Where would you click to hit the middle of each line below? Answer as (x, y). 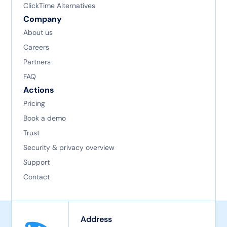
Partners (37, 62)
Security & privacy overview (69, 148)
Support (36, 162)
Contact (36, 177)
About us (38, 33)
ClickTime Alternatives (59, 6)
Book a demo (44, 118)
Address (96, 219)
